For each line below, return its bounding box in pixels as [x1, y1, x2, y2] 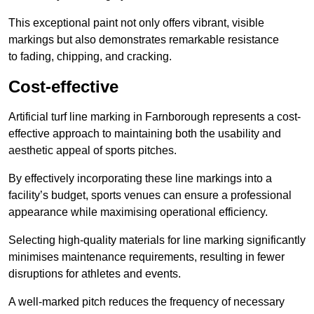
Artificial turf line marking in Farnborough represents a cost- [8, 111, 301, 123]
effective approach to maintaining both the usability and [8, 128, 281, 140]
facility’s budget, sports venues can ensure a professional [8, 189, 292, 202]
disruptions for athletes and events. [8, 268, 181, 280]
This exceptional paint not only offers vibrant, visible [8, 17, 264, 29]
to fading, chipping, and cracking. [8, 50, 172, 63]
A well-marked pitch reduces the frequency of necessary [8, 296, 285, 308]
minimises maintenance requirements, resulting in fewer [8, 251, 285, 264]
